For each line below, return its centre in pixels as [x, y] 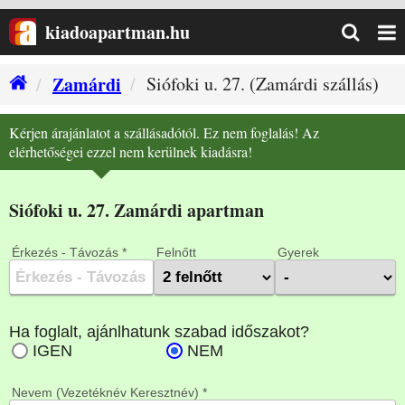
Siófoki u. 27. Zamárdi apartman [137, 210]
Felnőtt [176, 252]
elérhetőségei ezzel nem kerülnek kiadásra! [131, 151]
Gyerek [298, 252]
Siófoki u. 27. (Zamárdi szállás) [263, 84]
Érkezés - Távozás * [69, 252]
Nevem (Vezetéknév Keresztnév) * [109, 392]
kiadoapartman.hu [118, 32]
